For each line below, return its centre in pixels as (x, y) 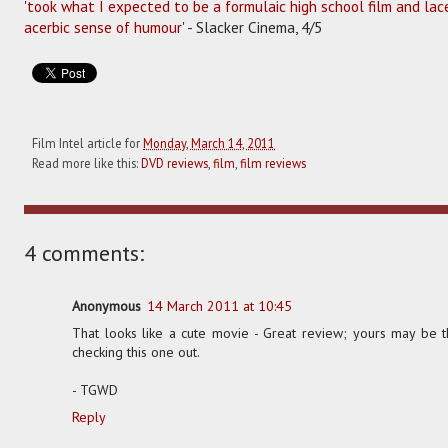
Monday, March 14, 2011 (209, 142)
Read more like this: (86, 162)
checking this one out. (136, 351)
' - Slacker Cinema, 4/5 (252, 26)
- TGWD (95, 389)
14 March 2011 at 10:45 (219, 305)
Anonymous (106, 305)
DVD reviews (174, 162)
